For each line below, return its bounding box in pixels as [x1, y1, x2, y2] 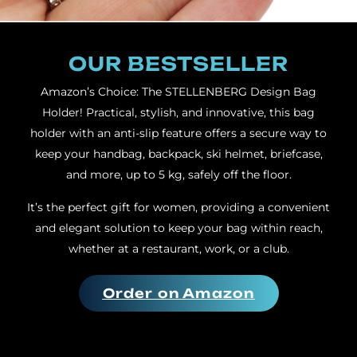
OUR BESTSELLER [69, 52, 288, 76]
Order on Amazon [102, 284, 255, 301]
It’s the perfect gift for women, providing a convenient [27, 199, 330, 214]
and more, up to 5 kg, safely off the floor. [65, 167, 292, 182]
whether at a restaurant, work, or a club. [68, 241, 289, 256]
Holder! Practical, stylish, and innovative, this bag [42, 105, 315, 120]
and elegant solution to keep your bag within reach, [34, 220, 323, 235]
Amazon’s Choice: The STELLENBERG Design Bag [41, 84, 316, 100]
